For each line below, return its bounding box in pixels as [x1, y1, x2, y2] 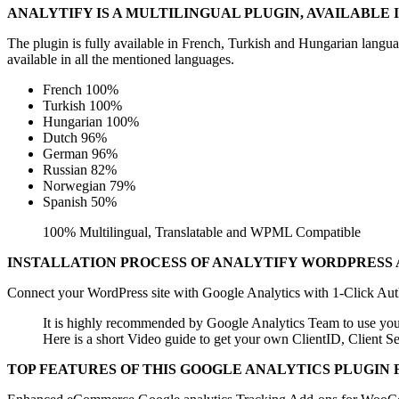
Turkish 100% [43, 97, 122, 113]
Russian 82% [43, 161, 117, 177]
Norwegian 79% [43, 177, 135, 193]
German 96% [43, 145, 118, 161]
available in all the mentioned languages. [7, 51, 234, 67]
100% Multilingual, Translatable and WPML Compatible [43, 224, 361, 240]
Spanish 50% [43, 193, 117, 209]
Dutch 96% [43, 129, 107, 145]
